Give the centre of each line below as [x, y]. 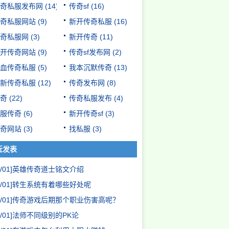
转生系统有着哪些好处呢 [52, 185]
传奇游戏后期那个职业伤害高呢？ [66, 200]
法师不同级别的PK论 [45, 215]
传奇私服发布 [90, 98]
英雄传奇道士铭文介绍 [48, 169]
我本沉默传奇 [90, 67]
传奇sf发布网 [90, 52]
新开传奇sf [86, 113]
